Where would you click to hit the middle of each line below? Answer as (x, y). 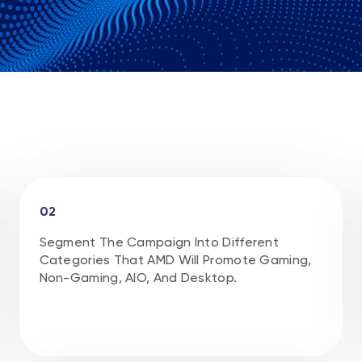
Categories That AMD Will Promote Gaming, (175, 259)
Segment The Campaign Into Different (159, 242)
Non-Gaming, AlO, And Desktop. (138, 277)
